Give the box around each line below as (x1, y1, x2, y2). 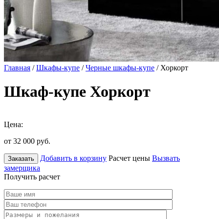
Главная (4, 64, 30, 72)
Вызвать (152, 153, 180, 162)
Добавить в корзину (40, 153, 107, 162)
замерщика (4, 163, 40, 172)
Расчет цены (109, 153, 150, 162)
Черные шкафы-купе (86, 64, 154, 72)
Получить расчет (4, 172, 60, 181)
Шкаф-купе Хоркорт (4, 83, 151, 101)
